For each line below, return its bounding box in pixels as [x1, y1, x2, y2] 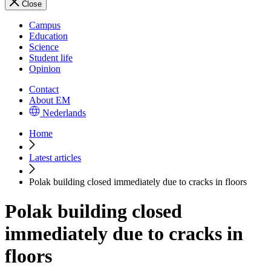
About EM [29, 95, 70, 105]
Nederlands [42, 108, 86, 118]
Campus [29, 20, 60, 30]
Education [29, 31, 68, 41]
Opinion [29, 64, 60, 74]
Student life [29, 53, 73, 63]
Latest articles [29, 152, 81, 163]
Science [29, 42, 59, 52]
